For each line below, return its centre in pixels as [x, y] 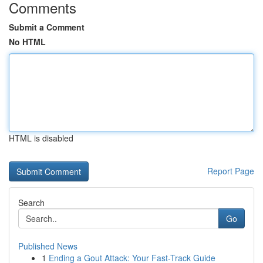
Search [31, 203]
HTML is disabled [41, 138]
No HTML [27, 42]
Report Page [231, 171]
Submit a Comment [47, 27]
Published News [48, 246]
